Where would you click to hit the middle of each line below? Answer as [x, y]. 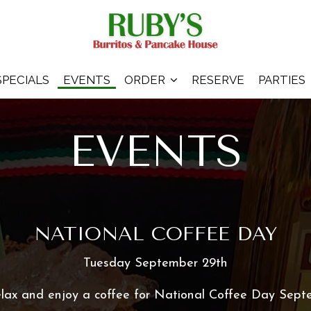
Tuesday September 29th [155, 263]
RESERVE [218, 80]
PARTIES [281, 80]
